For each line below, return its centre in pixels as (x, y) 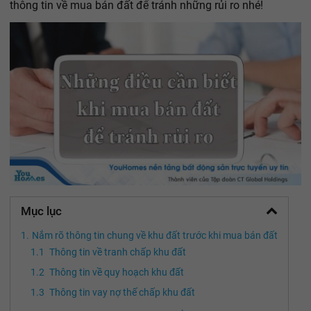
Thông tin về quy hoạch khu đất (117, 272)
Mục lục (41, 211)
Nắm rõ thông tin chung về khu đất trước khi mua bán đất (155, 236)
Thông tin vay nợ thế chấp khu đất (122, 293)
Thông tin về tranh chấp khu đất (118, 252)
